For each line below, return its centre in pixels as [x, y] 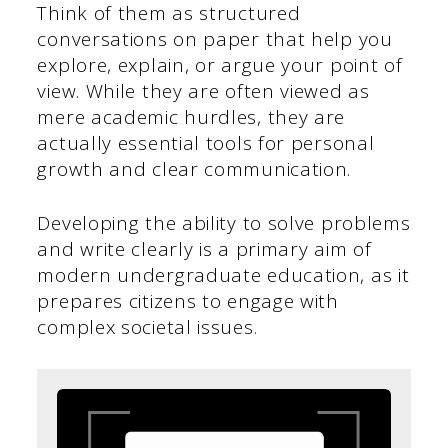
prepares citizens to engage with [188, 301]
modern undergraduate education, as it [223, 275]
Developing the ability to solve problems [224, 223]
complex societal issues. [147, 327]
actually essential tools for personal [206, 142]
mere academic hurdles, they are [191, 116]
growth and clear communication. [194, 168]
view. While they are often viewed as [203, 90]
